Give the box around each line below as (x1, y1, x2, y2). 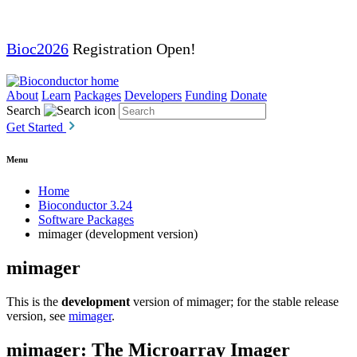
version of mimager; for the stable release (130, 294, 339, 308)
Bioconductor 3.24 (38, 198, 132, 212)
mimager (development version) (38, 226, 198, 241)
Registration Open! (69, 40, 196, 57)
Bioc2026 (6, 40, 69, 57)
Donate (230, 88, 267, 102)
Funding (185, 88, 227, 102)
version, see (6, 308, 69, 323)
